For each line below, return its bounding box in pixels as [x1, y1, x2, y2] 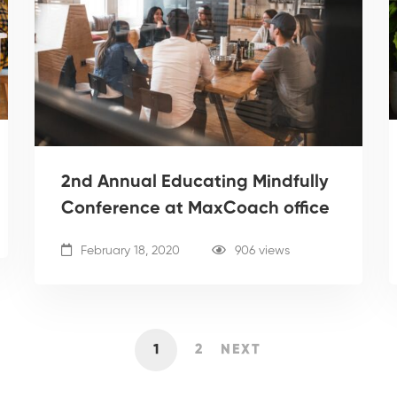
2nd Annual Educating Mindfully [61, 173, 329, 191]
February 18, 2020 [77, 244, 180, 257]
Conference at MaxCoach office [61, 199, 330, 218]
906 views [235, 244, 290, 257]
